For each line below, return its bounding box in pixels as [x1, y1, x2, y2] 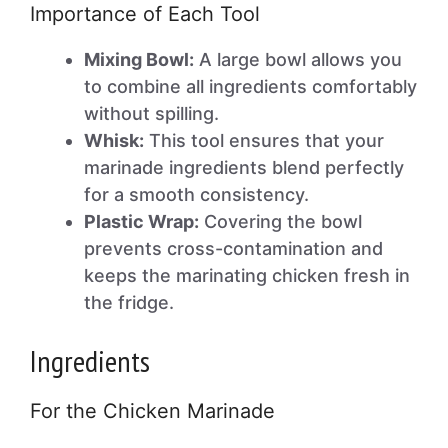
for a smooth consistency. [84, 184, 309, 205]
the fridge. [84, 292, 174, 313]
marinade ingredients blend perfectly [84, 157, 404, 178]
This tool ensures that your [144, 130, 384, 151]
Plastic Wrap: [84, 211, 199, 232]
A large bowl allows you [194, 49, 402, 70]
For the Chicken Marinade [30, 399, 275, 423]
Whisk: [84, 130, 144, 151]
